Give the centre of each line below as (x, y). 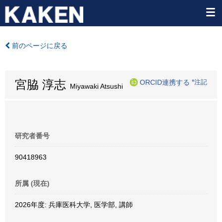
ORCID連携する (165, 82)
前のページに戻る (39, 46)
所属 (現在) (32, 183)
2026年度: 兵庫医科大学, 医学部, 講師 (74, 205)
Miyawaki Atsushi (94, 86)
